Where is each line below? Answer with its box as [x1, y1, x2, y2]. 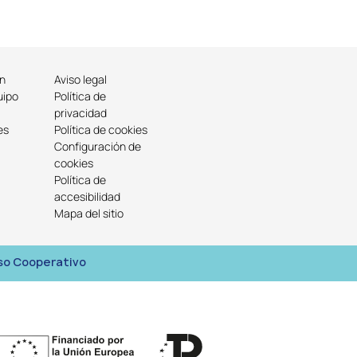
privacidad [54, 105, 108, 121]
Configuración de [54, 139, 142, 155]
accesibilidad [54, 189, 121, 205]
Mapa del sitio [54, 206, 124, 222]
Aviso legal [54, 72, 108, 88]
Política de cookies [54, 122, 148, 138]
